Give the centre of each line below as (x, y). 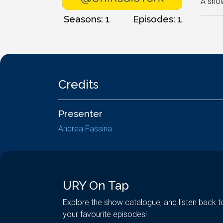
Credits (78, 84)
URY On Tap (96, 185)
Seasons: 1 (87, 19)
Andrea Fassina (85, 129)
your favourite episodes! (105, 214)
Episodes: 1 (157, 19)
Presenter (80, 113)
